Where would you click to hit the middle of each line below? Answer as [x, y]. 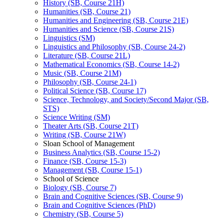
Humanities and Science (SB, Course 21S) [109, 29]
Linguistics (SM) [69, 38]
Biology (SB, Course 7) [80, 187]
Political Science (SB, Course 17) [95, 91]
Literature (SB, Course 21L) [87, 55]
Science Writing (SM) [77, 117]
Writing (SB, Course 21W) [84, 135]
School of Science [71, 179]
